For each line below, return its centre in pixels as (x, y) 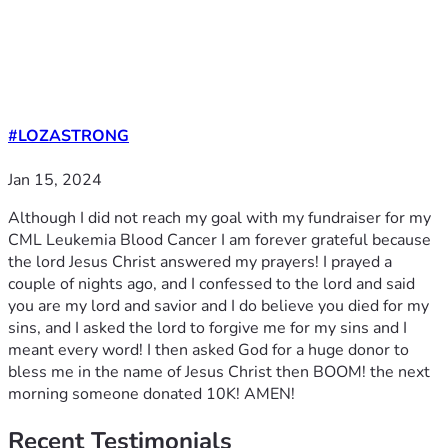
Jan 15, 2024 (55, 179)
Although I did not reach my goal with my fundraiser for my (219, 217)
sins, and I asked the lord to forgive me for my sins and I (207, 327)
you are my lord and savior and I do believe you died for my (218, 305)
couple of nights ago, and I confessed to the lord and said (211, 283)
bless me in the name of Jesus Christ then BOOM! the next (219, 371)
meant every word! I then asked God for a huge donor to (208, 349)
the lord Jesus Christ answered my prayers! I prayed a (200, 261)
